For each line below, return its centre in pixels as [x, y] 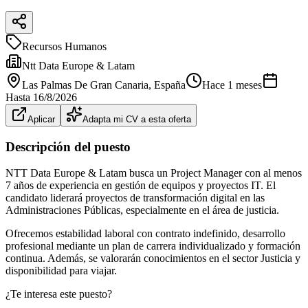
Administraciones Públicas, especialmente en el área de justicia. [142, 210]
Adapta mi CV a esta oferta [137, 119]
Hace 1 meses [232, 85]
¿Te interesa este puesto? [59, 294]
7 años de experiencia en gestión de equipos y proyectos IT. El [141, 186]
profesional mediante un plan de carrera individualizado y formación [153, 246]
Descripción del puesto [68, 146]
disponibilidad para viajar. [61, 271]
